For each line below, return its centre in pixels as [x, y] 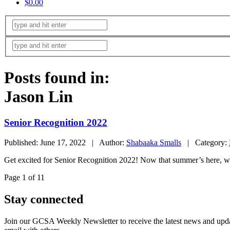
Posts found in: [57, 77]
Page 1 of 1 [22, 177]
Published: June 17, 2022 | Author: [65, 142]
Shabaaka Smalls [154, 142]
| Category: [205, 142]
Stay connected [44, 199]
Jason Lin [39, 96]
